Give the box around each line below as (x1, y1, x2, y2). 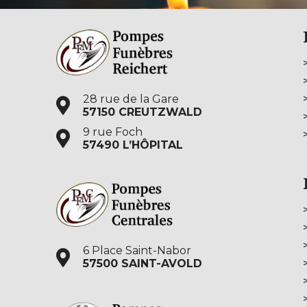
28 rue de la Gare (82, 92, 179, 106)
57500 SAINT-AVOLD (82, 257, 202, 271)
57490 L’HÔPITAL (82, 138, 183, 151)
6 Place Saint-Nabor (82, 244, 191, 258)
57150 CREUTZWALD (82, 105, 202, 119)
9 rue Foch (82, 125, 143, 138)
